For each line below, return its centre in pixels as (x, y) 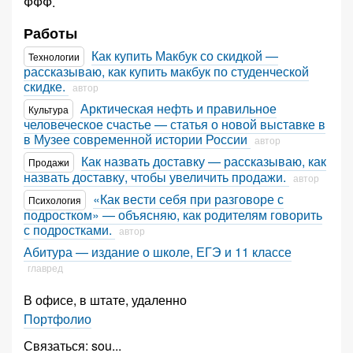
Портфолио (58, 319)
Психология (55, 200)
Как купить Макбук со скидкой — (185, 56)
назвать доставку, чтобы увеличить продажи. (156, 177)
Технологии (54, 56)
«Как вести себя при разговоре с (188, 199)
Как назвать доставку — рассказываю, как (204, 161)
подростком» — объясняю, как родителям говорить (173, 215)
